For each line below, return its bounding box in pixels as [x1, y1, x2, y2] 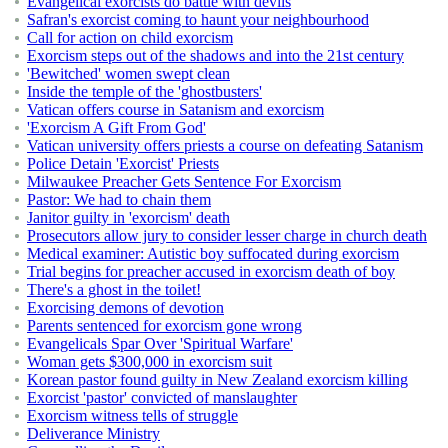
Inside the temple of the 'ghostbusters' [27, 82, 262, 100]
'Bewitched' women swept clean [27, 64, 230, 82]
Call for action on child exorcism [27, 28, 233, 46]
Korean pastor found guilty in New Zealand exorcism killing [27, 370, 408, 388]
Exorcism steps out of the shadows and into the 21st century [27, 46, 404, 64]
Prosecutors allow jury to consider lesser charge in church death [27, 226, 427, 244]
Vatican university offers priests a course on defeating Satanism [27, 136, 423, 154]
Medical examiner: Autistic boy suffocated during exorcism [27, 244, 399, 262]
